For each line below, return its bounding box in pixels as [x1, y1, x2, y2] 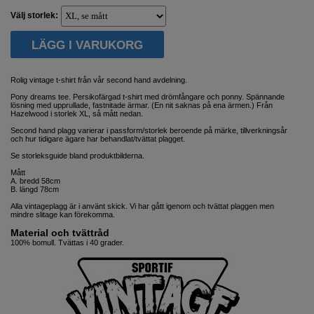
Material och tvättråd [11, 226, 109, 238]
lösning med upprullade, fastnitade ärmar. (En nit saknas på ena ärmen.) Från [11, 100, 273, 109]
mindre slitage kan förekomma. [11, 210, 115, 219]
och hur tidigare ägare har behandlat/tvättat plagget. [11, 134, 185, 143]
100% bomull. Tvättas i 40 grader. [11, 238, 124, 247]
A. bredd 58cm [11, 176, 60, 185]
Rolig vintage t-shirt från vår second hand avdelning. [11, 75, 187, 84]
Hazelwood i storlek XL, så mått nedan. [11, 109, 143, 118]
